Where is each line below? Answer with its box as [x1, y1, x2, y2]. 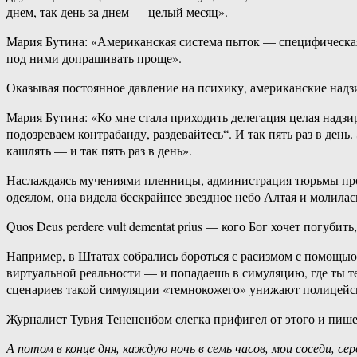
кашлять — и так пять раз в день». [6, 142, 192, 159]
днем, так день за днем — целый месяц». [6, 3, 228, 21]
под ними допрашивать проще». [6, 49, 182, 67]
